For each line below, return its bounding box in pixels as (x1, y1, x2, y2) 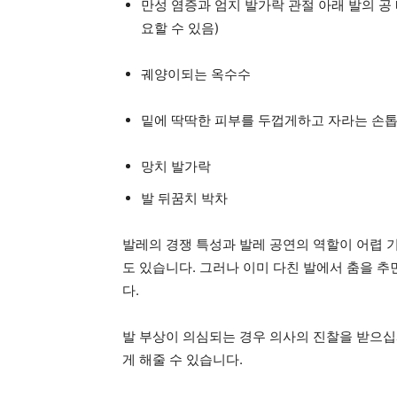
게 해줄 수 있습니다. (122, 350, 243, 368)
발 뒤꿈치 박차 (141, 189, 228, 206)
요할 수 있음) (141, 19, 219, 36)
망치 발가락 (141, 157, 211, 175)
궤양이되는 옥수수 (141, 65, 251, 82)
